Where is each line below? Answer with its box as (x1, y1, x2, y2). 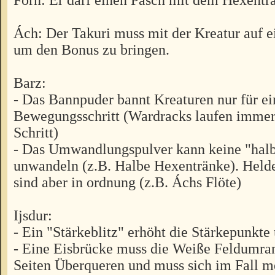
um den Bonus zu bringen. (14, 41, 169, 58)
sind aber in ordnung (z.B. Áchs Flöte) (14, 173, 241, 190)
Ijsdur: (14, 206, 52, 223)
